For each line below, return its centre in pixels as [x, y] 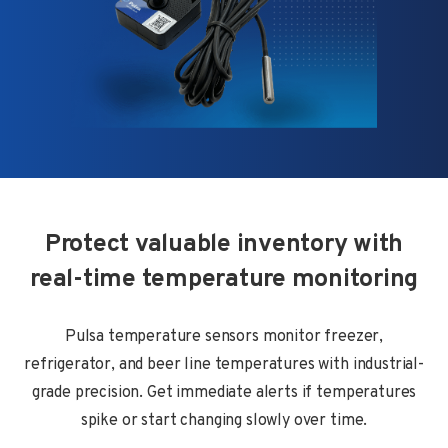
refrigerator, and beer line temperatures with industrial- [224, 364]
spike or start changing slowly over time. [224, 420]
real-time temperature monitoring [224, 279]
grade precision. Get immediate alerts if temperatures [224, 392]
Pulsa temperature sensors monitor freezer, [224, 336]
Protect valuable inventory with [224, 244]
